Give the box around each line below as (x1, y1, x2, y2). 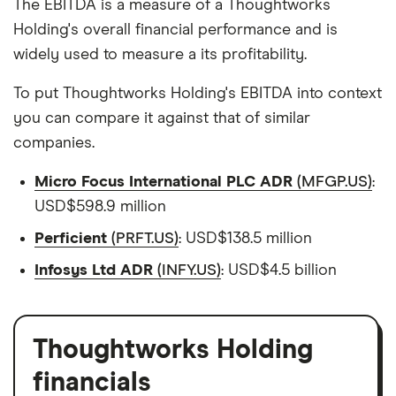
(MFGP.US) (293, 173, 372, 190)
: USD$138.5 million (179, 230, 312, 247)
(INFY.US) (153, 262, 221, 278)
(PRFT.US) (107, 230, 179, 247)
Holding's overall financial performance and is (13, 21, 338, 38)
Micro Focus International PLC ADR (34, 173, 293, 190)
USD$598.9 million (34, 198, 166, 215)
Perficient (34, 230, 107, 247)
